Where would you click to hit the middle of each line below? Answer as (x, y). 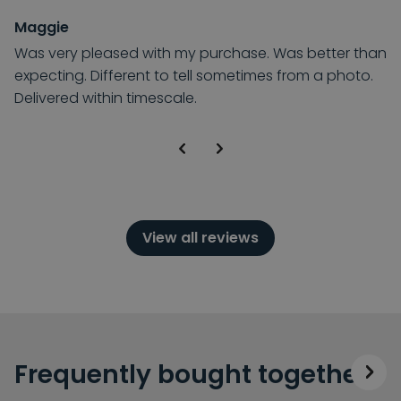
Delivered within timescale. (106, 98)
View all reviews (200, 237)
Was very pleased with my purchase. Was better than (200, 53)
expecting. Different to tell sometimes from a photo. (194, 75)
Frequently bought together (191, 374)
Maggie (42, 27)
